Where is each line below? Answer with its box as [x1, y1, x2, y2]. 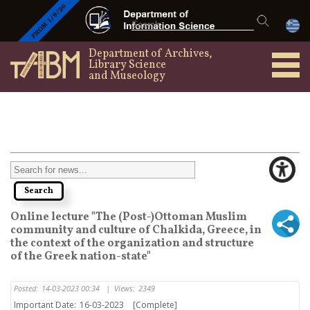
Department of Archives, [89, 46, 212, 62]
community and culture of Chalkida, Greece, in [10, 223, 262, 238]
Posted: [14, 283, 38, 293]
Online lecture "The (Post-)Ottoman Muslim [10, 210, 247, 225]
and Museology [89, 69, 165, 84]
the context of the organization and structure [10, 236, 254, 251]
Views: [114, 283, 135, 293]
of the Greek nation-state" [10, 249, 151, 264]
